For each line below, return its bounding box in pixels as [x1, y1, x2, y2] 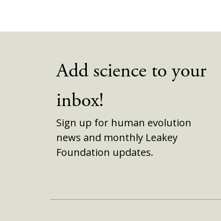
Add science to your [56, 58, 206, 84]
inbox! [56, 88, 104, 113]
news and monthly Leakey [56, 131, 178, 145]
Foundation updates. [56, 146, 153, 159]
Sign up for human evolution [56, 116, 191, 130]
